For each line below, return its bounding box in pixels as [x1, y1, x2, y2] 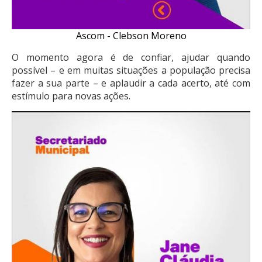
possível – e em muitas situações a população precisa [12, 64, 250, 77]
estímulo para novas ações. [12, 89, 130, 103]
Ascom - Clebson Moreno [75, 29, 187, 43]
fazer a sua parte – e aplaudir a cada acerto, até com [12, 77, 250, 90]
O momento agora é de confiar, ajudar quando [12, 51, 250, 64]
